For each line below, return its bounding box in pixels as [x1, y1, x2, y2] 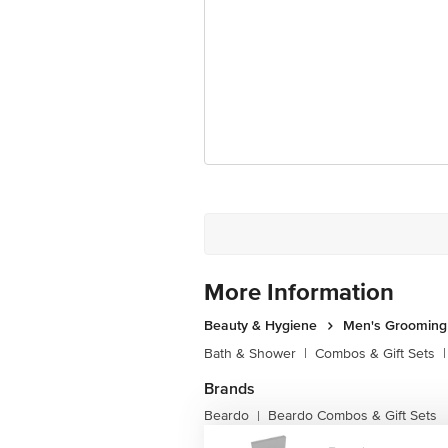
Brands [204, 379, 255, 399]
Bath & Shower [204, 345, 296, 362]
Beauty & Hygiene [204, 317, 317, 334]
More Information [204, 278, 394, 307]
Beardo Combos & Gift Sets [268, 407, 437, 424]
